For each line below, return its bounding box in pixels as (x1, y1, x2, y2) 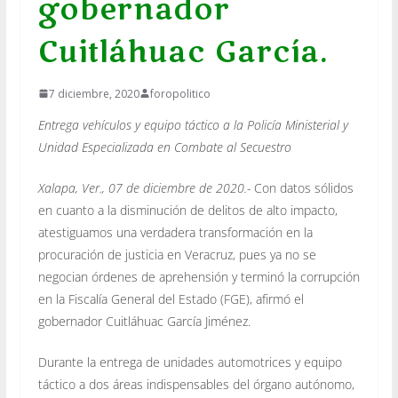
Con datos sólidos (250, 179, 354, 196)
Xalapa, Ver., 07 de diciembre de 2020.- (37, 179, 251, 196)
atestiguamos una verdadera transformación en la (37, 223, 313, 241)
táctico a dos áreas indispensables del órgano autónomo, (37, 375, 354, 393)
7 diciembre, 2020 (48, 85, 139, 101)
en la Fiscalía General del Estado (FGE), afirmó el (37, 290, 304, 307)
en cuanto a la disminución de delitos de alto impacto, (37, 201, 338, 219)
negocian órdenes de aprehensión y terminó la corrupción (37, 267, 360, 285)
